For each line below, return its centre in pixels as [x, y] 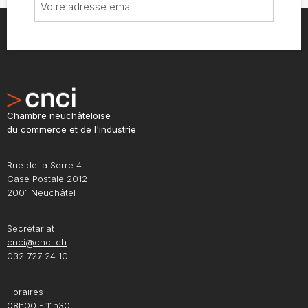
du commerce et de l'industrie [71, 130]
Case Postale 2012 [47, 179]
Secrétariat [31, 229]
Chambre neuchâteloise [59, 116]
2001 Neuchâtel [41, 193]
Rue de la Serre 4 [44, 165]
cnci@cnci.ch [37, 242]
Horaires [25, 292]
